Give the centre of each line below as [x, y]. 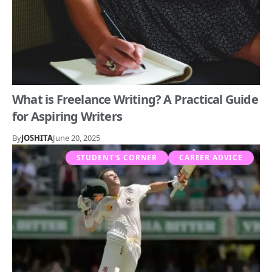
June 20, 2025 [76, 138]
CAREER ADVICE [211, 157]
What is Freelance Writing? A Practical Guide [135, 99]
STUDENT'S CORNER [117, 157]
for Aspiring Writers [67, 116]
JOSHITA [37, 138]
